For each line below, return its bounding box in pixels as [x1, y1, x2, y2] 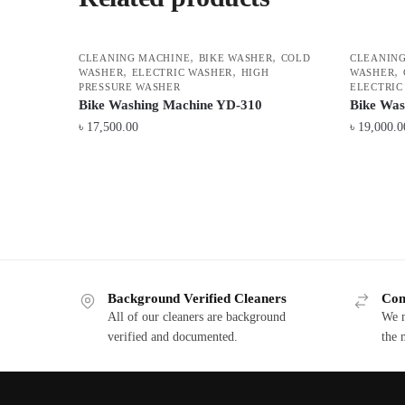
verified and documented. [108, 330, 238, 344]
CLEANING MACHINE [79, 52, 191, 64]
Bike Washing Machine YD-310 [79, 98, 263, 113]
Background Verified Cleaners [108, 291, 287, 306]
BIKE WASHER [198, 52, 273, 64]
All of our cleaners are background [108, 310, 286, 325]
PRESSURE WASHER [79, 81, 181, 93]
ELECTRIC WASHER [131, 67, 233, 79]
